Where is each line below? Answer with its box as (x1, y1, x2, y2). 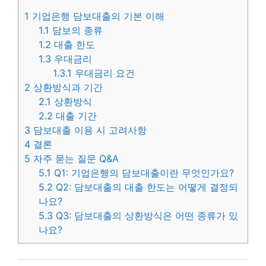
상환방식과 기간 (30, 81, 103, 93)
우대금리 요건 (72, 66, 135, 79)
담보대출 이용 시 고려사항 (30, 123, 147, 136)
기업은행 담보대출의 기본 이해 (29, 9, 164, 22)
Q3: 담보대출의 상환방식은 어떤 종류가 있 (53, 209, 239, 221)
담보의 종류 (49, 24, 103, 36)
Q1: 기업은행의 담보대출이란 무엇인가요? (51, 166, 235, 179)
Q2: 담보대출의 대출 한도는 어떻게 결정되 (53, 180, 239, 193)
